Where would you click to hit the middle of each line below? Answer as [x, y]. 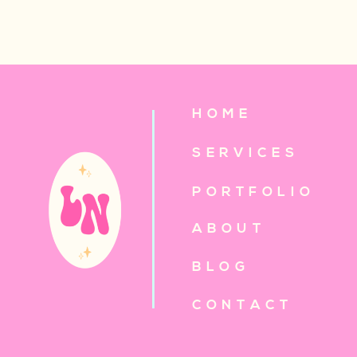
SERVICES [245, 154]
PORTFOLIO [253, 193]
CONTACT [242, 306]
